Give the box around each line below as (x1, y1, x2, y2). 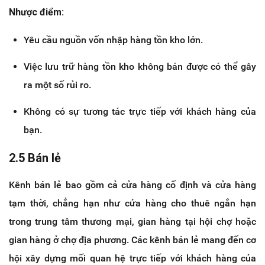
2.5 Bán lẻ (9, 151, 61, 166)
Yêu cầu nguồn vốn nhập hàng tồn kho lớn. (24, 34, 203, 46)
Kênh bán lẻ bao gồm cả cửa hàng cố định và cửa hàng (9, 179, 256, 191)
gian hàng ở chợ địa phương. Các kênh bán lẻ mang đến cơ (9, 234, 256, 246)
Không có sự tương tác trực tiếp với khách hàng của (24, 106, 256, 118)
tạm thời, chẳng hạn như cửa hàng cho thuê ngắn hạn (9, 198, 256, 209)
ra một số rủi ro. (24, 79, 91, 91)
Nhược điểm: (9, 7, 64, 18)
